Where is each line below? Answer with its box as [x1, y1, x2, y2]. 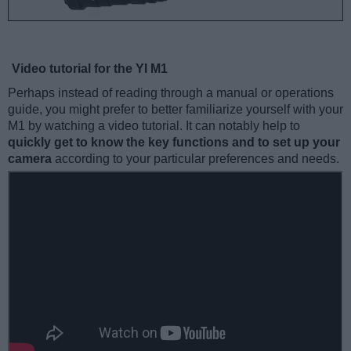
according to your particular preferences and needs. [52, 151, 339, 165]
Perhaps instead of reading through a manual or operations [8, 85, 334, 100]
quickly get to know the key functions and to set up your [8, 135, 340, 149]
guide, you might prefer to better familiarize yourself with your [8, 102, 343, 116]
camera [8, 151, 52, 165]
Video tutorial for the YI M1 [12, 61, 168, 75]
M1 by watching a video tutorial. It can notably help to [8, 118, 300, 132]
